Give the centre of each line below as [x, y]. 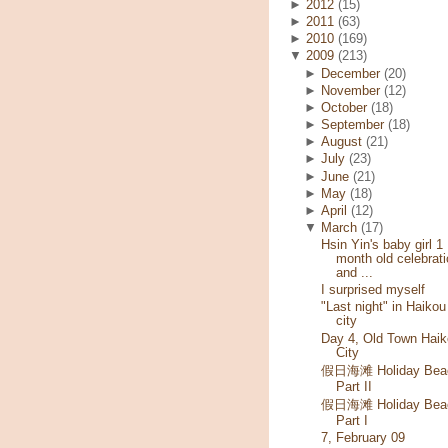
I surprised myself [372, 290]
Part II [353, 386]
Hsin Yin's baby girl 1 [381, 245]
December [351, 73]
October [344, 107]
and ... [354, 273]
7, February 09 [362, 438]
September [353, 125]
